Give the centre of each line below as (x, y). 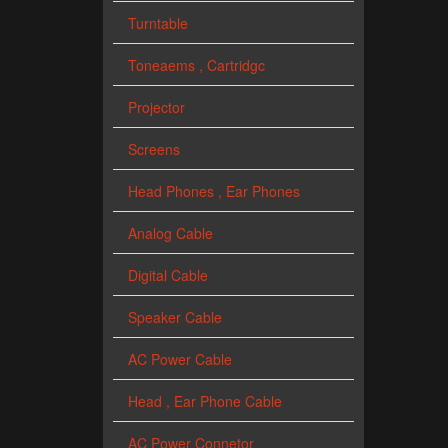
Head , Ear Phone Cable (205, 401)
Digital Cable (168, 275)
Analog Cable (170, 233)
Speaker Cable (175, 317)
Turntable (158, 23)
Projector (156, 107)
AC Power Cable (180, 359)
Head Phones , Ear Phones (214, 191)
